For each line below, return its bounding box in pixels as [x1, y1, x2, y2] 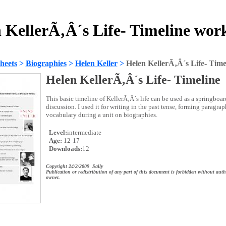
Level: [47, 129, 67, 136]
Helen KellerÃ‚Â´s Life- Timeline [45, 73, 220, 86]
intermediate [67, 129, 101, 136]
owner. [45, 175, 60, 180]
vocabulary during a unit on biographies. [45, 111, 157, 119]
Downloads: [47, 145, 82, 152]
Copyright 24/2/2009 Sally [45, 163, 103, 169]
